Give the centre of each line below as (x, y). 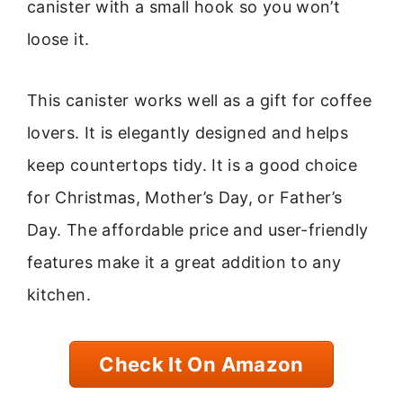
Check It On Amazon (201, 364)
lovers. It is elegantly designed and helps (188, 133)
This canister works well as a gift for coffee (200, 101)
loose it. (58, 39)
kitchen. (59, 295)
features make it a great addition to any (184, 263)
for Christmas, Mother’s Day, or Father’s (185, 198)
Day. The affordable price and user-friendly (198, 230)
